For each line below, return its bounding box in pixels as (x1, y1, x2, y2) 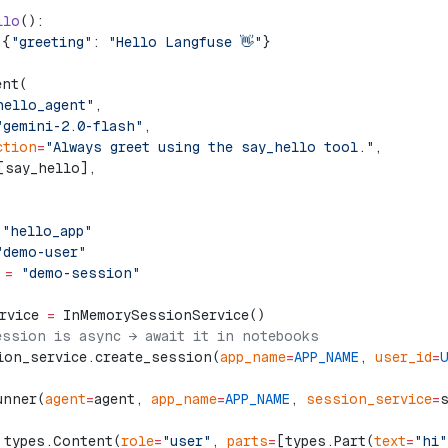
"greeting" (11, 34, 92, 50)
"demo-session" (13, 265, 140, 281)
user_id (375, 349, 432, 365)
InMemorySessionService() (55, 307, 265, 323)
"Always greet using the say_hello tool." (45, 139, 374, 155)
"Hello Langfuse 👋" (108, 34, 262, 50)
